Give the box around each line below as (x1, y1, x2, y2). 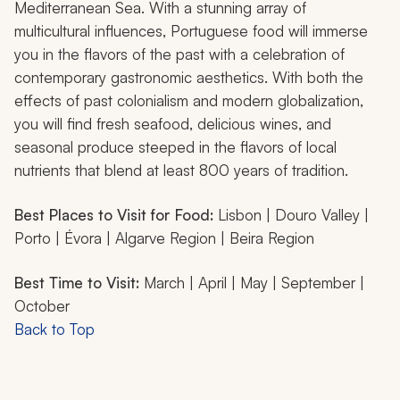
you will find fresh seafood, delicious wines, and (14, 113, 331, 133)
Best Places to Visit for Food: (14, 204, 218, 224)
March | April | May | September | (144, 272, 364, 292)
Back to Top (14, 319, 95, 338)
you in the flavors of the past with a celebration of (14, 44, 345, 63)
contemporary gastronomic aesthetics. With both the (14, 67, 363, 87)
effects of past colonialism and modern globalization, (14, 90, 363, 110)
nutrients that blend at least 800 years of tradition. (14, 160, 348, 179)
